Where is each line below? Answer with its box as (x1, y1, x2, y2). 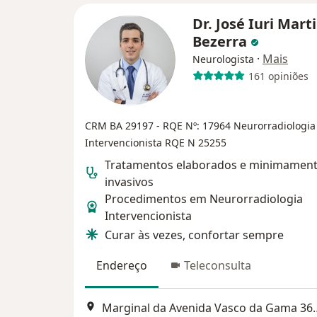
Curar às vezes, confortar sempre (105, 227, 284, 243)
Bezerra (192, 32, 250, 52)
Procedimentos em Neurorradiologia (105, 191, 303, 207)
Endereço (96, 258, 147, 274)
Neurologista (192, 52, 254, 67)
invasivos (105, 174, 154, 190)
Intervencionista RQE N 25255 (85, 136, 226, 150)
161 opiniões (248, 69, 309, 83)
